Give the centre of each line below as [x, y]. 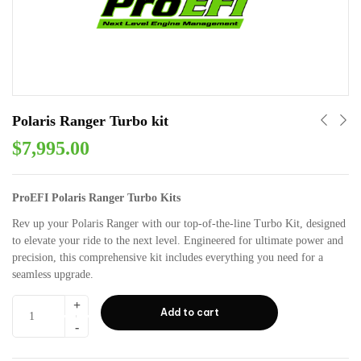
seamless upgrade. [53, 275]
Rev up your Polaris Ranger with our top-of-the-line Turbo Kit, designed [179, 224]
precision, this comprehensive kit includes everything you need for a [168, 258]
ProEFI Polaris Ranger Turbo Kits [96, 197]
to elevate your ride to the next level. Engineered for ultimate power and [178, 241]
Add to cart [189, 313]
